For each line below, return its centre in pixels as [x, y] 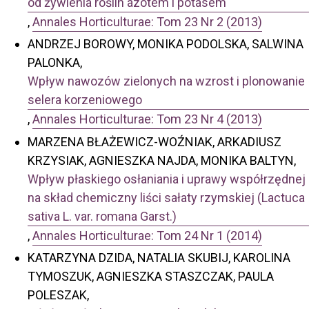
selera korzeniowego [85, 100]
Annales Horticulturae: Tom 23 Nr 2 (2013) [147, 21]
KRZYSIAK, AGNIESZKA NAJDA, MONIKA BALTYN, [162, 160]
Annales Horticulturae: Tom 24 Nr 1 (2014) [147, 235]
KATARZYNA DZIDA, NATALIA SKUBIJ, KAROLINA [159, 258]
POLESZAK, [58, 295]
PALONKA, [55, 63]
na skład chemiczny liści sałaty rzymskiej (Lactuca [166, 197]
